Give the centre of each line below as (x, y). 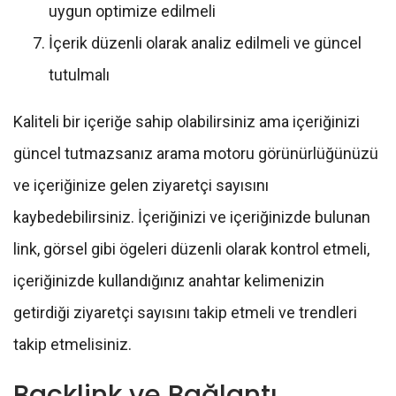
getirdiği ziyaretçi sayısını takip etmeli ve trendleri (185, 313)
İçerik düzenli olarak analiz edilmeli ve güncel (205, 43)
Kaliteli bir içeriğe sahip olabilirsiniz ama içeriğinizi (187, 122)
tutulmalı (79, 75)
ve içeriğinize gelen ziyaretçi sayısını (141, 186)
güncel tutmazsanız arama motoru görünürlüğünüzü (196, 154)
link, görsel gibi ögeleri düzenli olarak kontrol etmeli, (191, 249)
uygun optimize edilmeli (132, 11)
